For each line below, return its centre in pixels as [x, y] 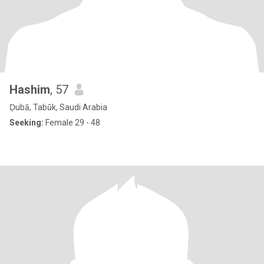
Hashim [30, 90]
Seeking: [27, 123]
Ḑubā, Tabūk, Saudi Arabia [58, 107]
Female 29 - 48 [72, 123]
